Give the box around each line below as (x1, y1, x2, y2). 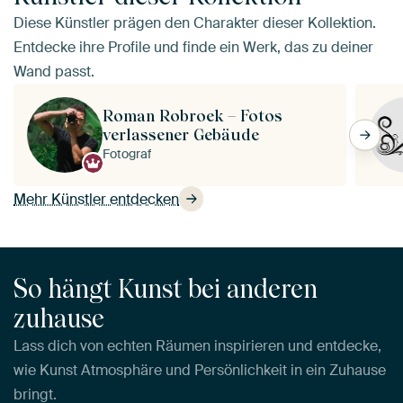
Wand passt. (13, 62, 94, 82)
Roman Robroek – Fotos (103, 106, 282, 126)
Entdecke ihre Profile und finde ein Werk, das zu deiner (13, 38, 373, 58)
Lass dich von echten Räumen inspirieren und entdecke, (13, 336, 381, 355)
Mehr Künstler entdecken (13, 189, 179, 209)
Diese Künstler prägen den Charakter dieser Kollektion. (13, 13, 376, 33)
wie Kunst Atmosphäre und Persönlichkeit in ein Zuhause (13, 360, 386, 380)
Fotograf (103, 146, 151, 163)
